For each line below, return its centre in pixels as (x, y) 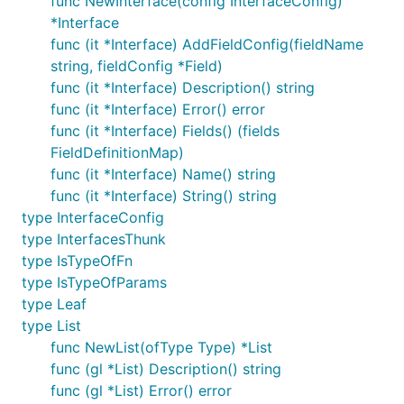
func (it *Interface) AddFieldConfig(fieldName (207, 44)
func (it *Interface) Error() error (158, 109)
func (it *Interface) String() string (164, 196)
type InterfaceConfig (93, 217)
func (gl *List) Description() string (166, 369)
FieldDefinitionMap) (117, 152)
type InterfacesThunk (94, 239)
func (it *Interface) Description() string (183, 87)
